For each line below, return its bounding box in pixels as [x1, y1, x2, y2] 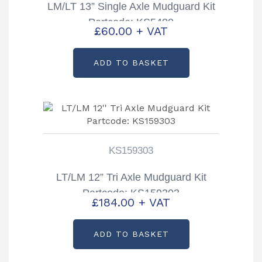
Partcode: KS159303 [82, 187, 180, 199]
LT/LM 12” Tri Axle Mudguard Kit [56, 171, 206, 184]
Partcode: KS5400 [88, 16, 174, 28]
